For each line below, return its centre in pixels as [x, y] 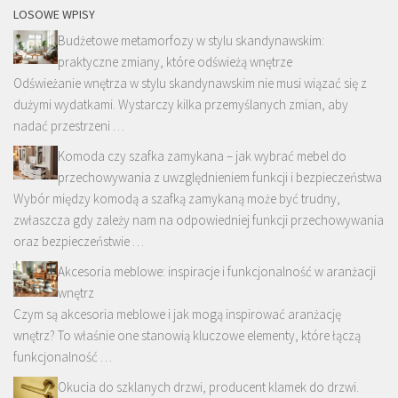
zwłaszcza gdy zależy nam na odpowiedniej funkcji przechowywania [199, 220]
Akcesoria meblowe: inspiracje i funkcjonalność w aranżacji [217, 272]
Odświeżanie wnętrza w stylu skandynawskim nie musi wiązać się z [190, 84]
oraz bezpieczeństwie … [79, 242]
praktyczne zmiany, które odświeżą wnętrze [175, 62]
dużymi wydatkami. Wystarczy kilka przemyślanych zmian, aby [181, 105]
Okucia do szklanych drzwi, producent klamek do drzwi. [208, 387]
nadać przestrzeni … [69, 126]
